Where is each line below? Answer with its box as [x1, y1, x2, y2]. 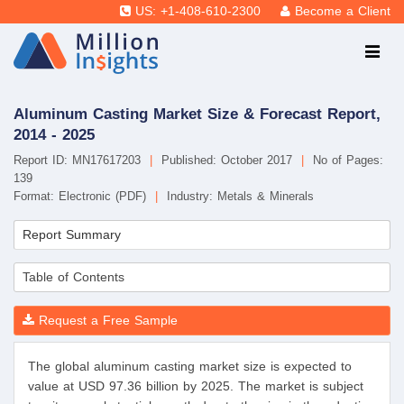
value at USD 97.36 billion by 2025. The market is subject [28, 379, 363, 394]
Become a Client [295, 5, 390, 18]
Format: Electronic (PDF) [14, 189, 151, 204]
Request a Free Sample [34, 313, 178, 328]
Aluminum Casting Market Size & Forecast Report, [14, 105, 381, 123]
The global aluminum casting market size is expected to [28, 359, 352, 374]
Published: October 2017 [157, 153, 297, 168]
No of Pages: [308, 153, 383, 168]
